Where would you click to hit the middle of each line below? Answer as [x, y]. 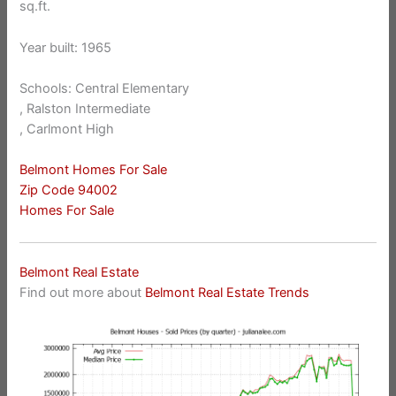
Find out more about [83, 292]
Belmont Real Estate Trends [228, 292]
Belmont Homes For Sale [94, 170]
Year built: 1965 [66, 47]
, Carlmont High [67, 129]
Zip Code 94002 [69, 190]
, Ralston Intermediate [85, 109]
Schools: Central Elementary [105, 89]
